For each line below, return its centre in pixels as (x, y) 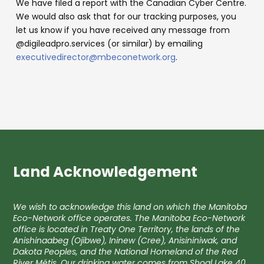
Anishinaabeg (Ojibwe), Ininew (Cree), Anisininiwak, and (125, 240)
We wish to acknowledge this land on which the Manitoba (130, 207)
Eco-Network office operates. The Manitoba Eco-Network (129, 218)
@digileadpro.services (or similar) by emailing (110, 43)
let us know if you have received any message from (123, 30)
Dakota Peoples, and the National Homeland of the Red (126, 251)
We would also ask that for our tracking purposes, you (126, 16)
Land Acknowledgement (105, 171)
